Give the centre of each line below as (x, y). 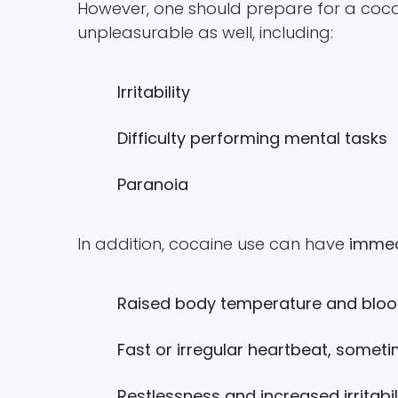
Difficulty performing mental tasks (252, 139)
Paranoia (153, 185)
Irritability (154, 92)
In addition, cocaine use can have (213, 244)
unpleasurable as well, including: (205, 33)
